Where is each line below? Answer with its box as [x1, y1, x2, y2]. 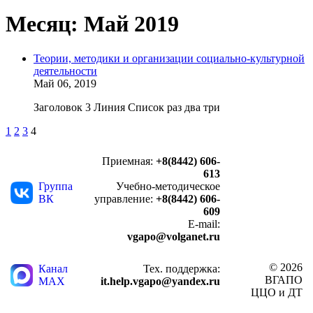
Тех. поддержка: [143, 262, 220, 275]
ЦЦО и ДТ [251, 286, 303, 298]
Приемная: [102, 154, 153, 167]
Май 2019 [84, 11, 179, 37]
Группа [38, 180, 73, 192]
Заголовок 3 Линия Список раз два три [34, 101, 226, 113]
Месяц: [6, 11, 84, 37]
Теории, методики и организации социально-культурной [34, 52, 305, 64]
